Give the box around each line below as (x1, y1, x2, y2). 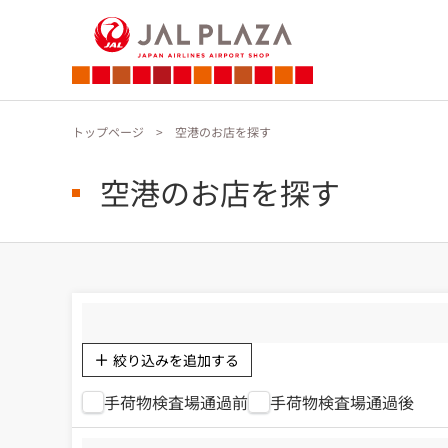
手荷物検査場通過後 (270, 390, 414, 414)
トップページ (72, 123, 144, 140)
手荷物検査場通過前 (104, 390, 248, 414)
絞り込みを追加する (112, 350, 239, 370)
